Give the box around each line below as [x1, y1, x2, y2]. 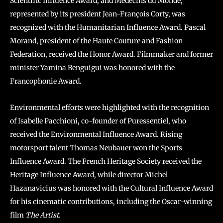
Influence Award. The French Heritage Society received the [10, 156, 202, 166]
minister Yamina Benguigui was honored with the [10, 63, 175, 72]
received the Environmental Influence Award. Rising [10, 129, 182, 139]
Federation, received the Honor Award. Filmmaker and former [10, 49, 213, 59]
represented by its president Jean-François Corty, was [10, 9, 185, 18]
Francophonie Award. [10, 76, 82, 86]
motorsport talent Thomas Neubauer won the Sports [10, 143, 182, 152]
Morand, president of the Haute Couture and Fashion [10, 36, 183, 45]
